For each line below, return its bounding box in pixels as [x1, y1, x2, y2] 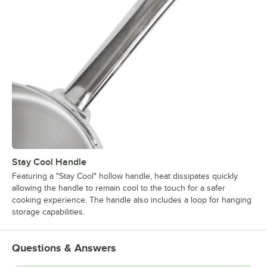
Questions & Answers [12, 242, 116, 254]
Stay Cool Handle [12, 157, 86, 168]
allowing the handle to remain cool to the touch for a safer [12, 184, 225, 193]
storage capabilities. [12, 207, 85, 217]
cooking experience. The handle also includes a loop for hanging [12, 195, 252, 205]
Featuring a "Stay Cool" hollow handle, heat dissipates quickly [12, 172, 238, 181]
